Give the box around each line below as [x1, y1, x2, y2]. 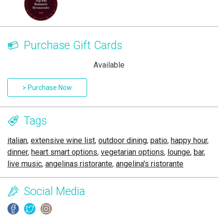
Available [93, 60, 125, 70]
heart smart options [31, 147, 97, 157]
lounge [167, 147, 190, 157]
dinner [7, 147, 28, 157]
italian [7, 135, 27, 145]
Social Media [24, 184, 85, 198]
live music [7, 159, 42, 168]
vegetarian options [101, 147, 164, 157]
